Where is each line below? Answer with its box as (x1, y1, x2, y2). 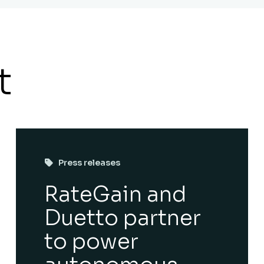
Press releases (58, 157, 120, 168)
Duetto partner (44, 204, 201, 231)
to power (44, 228, 138, 255)
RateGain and (44, 181, 187, 207)
